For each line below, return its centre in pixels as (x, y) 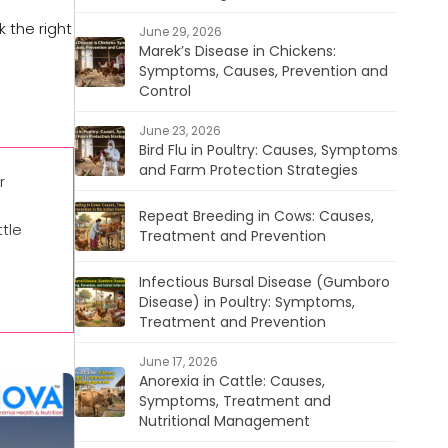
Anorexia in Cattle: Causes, (231, 381)
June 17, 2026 (178, 361)
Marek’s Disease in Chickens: (237, 51)
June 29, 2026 (180, 31)
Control (164, 91)
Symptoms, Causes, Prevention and (263, 71)
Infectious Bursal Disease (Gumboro (264, 282)
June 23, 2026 (179, 130)
